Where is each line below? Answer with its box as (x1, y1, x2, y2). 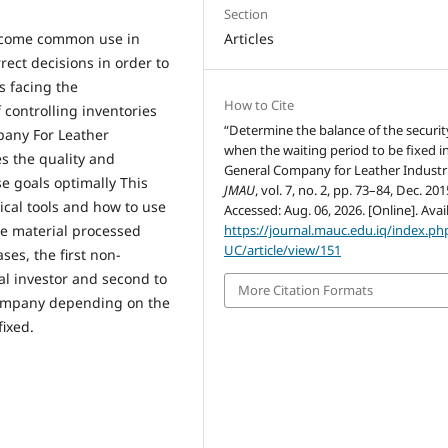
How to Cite (224, 96, 295, 115)
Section (224, 5, 269, 24)
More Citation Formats (238, 281, 374, 300)
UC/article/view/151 (224, 241, 342, 260)
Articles (224, 29, 275, 49)
